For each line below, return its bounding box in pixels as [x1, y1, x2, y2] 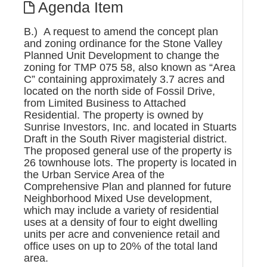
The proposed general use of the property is [24, 145, 232, 157]
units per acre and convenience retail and [24, 228, 220, 240]
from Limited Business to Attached [24, 97, 186, 109]
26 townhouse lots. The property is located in [24, 157, 237, 169]
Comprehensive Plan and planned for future [24, 181, 231, 193]
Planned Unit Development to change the [24, 49, 219, 61]
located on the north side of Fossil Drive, [24, 85, 215, 97]
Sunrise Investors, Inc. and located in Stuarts [24, 121, 237, 133]
